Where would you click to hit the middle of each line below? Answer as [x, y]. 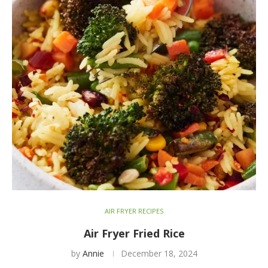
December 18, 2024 [159, 254]
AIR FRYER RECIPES [134, 211]
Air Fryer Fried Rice [134, 234]
